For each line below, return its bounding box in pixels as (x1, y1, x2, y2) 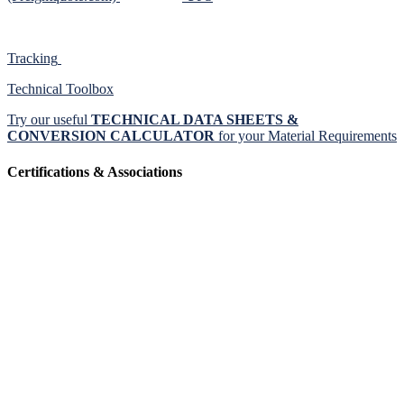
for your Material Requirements (215, 128, 397, 144)
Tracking (7, 50, 58, 67)
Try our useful (7, 112, 91, 128)
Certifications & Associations (7, 163, 182, 179)
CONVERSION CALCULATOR (7, 128, 215, 144)
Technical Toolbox (7, 81, 114, 97)
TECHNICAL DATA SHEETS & (91, 112, 298, 128)
